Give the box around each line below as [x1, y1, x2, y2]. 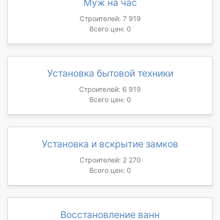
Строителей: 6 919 [79, 84, 141, 93]
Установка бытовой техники [47, 67, 173, 79]
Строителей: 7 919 [79, 14, 141, 23]
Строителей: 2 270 [79, 155, 141, 164]
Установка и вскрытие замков [42, 137, 178, 150]
